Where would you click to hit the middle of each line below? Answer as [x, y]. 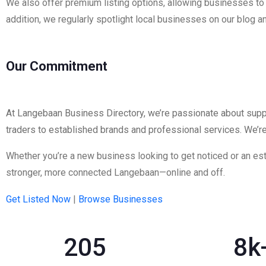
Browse [94, 199]
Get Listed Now [38, 199]
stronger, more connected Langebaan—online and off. [115, 172]
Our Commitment [57, 66]
